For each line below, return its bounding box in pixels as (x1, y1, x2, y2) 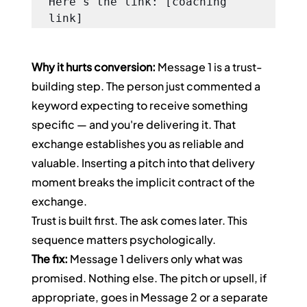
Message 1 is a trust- (156, 60, 263, 75)
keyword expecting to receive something (32, 98, 251, 113)
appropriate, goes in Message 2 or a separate (32, 290, 271, 305)
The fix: (32, 251, 69, 267)
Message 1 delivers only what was (68, 251, 245, 267)
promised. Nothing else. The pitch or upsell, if (32, 271, 269, 286)
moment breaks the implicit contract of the (32, 175, 258, 190)
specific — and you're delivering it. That (32, 117, 238, 132)
